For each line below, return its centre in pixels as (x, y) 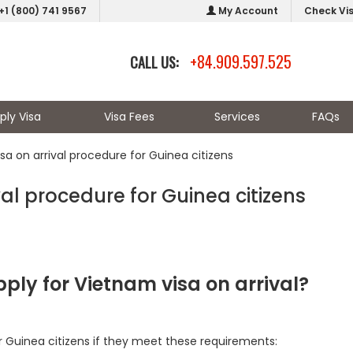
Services (237, 117)
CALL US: (155, 62)
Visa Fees (129, 117)
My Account (247, 11)
